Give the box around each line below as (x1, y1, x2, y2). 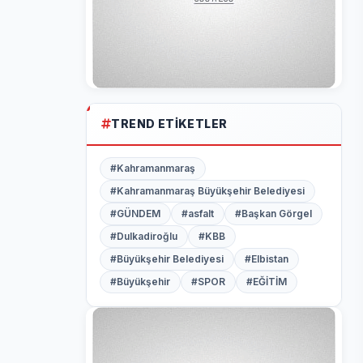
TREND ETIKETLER (111, 117, 228, 130)
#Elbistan (245, 253, 288, 265)
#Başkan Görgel (235, 207, 312, 220)
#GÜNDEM (110, 207, 160, 220)
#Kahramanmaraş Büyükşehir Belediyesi (110, 185, 305, 197)
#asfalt (181, 207, 214, 220)
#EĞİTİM (246, 275, 287, 288)
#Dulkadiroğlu (110, 230, 177, 242)
